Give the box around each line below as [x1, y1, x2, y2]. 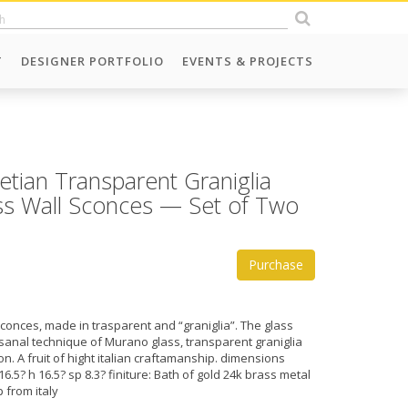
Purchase [249, 256, 303, 273]
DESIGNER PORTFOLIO [21, 53, 164, 69]
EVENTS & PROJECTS [182, 53, 313, 69]
